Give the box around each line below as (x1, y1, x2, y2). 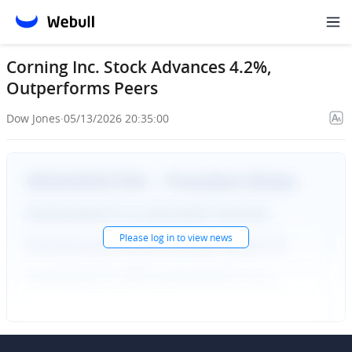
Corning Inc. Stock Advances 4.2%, (6, 56, 272, 78)
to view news (174, 231, 233, 244)
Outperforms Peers (6, 77, 158, 99)
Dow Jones (6, 110, 60, 126)
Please (119, 231, 151, 244)
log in (151, 231, 174, 244)
